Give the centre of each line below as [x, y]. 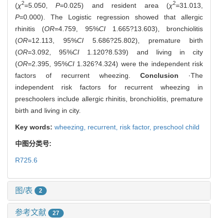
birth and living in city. [48, 110]
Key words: [35, 127]
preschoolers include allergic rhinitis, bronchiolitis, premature [109, 99]
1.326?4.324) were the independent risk [138, 64]
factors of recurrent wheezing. [78, 75]
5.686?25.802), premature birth [143, 40]
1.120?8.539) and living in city [141, 52]
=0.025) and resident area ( [115, 5]
